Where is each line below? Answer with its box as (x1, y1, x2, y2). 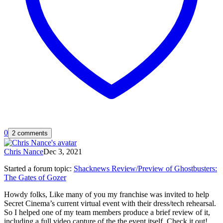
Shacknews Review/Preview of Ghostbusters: (74, 164, 217, 173)
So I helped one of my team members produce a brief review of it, (4, 208, 210, 217)
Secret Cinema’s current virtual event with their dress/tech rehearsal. (4, 199, 216, 208)
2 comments (12, 129, 48, 137)
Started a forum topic (4, 164, 70, 173)
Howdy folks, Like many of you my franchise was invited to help (4, 190, 209, 199)
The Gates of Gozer (4, 173, 66, 182)
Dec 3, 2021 (43, 147, 82, 156)
